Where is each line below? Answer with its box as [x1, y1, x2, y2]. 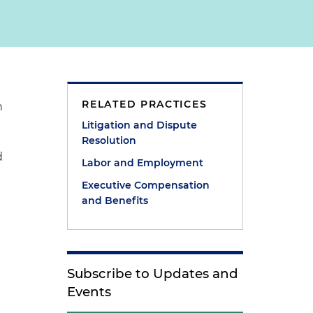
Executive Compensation [82, 179, 210, 191]
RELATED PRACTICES [82, 98, 208, 110]
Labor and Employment [82, 156, 204, 169]
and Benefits [82, 194, 149, 207]
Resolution [82, 134, 137, 147]
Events [67, 284, 112, 300]
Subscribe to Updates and [67, 265, 239, 282]
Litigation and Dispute [82, 119, 198, 131]
